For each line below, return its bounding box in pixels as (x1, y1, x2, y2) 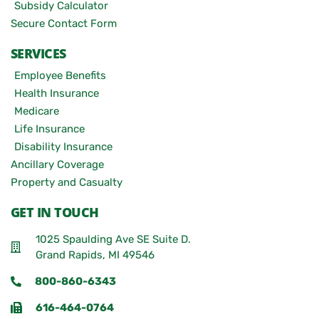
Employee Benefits (14, 69, 106, 82)
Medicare (14, 105, 59, 117)
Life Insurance (14, 122, 85, 135)
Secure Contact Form (11, 17, 117, 30)
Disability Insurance (14, 140, 113, 153)
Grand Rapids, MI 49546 (36, 249, 155, 261)
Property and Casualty (11, 176, 122, 189)
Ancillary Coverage (11, 158, 104, 171)
